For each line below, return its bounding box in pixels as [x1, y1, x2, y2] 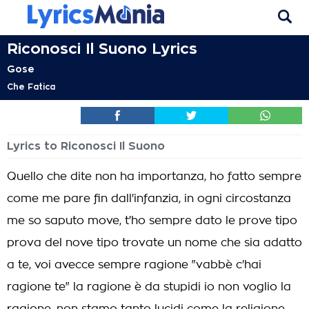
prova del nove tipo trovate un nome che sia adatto [7, 237, 302, 248]
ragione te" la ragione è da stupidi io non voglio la [7, 281, 291, 292]
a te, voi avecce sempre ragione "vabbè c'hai [7, 259, 261, 270]
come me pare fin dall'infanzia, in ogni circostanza [7, 193, 291, 204]
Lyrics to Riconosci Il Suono [7, 141, 165, 152]
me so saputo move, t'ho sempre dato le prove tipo [7, 215, 297, 226]
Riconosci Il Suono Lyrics [7, 41, 197, 57]
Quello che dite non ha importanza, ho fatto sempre [7, 171, 301, 182]
